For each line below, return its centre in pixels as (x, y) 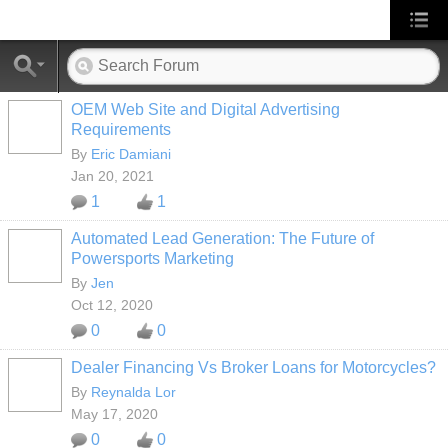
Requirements (121, 129)
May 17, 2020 (114, 414)
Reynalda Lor (133, 392)
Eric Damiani (131, 154)
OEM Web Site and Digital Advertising (205, 109)
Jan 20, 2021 (112, 176)
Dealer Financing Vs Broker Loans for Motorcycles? (253, 367)
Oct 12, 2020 (112, 305)
